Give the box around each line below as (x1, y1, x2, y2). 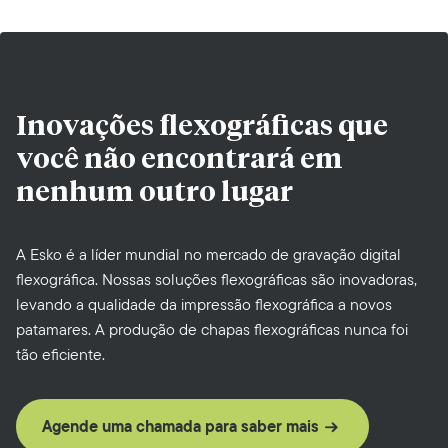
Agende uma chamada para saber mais (42, 414, 319, 440)
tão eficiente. (16, 343, 105, 367)
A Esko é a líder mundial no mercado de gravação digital (16, 243, 401, 267)
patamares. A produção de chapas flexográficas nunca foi (16, 318, 408, 342)
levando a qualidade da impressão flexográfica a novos (16, 293, 392, 317)
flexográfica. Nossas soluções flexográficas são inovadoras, (16, 268, 417, 292)
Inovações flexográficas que (16, 113, 388, 142)
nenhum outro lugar (16, 179, 293, 208)
